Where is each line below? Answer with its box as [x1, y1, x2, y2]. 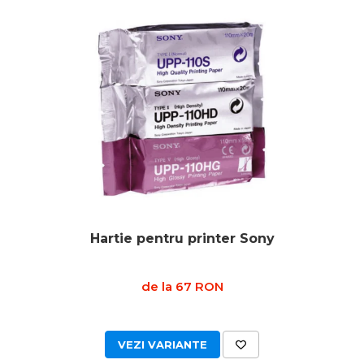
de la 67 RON [141, 279, 223, 294]
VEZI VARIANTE [118, 338, 207, 351]
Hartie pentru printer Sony [89, 231, 275, 246]
